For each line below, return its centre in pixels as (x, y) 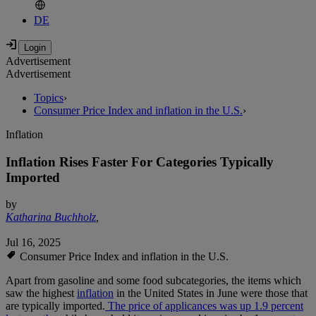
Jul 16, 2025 (33, 243)
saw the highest (41, 293)
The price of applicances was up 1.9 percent (204, 306)
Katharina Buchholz (51, 217)
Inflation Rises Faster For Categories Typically (140, 162)
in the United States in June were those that (211, 293)
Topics (49, 98)
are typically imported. (55, 306)
